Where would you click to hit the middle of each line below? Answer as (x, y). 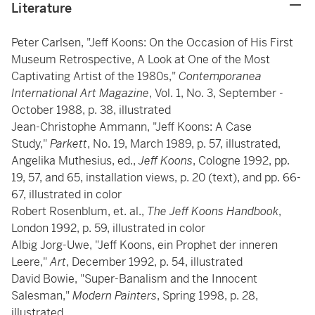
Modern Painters (115, 296)
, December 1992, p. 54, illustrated (156, 262)
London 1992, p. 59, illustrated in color (110, 228)
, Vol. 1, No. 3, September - (216, 93)
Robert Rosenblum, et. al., (79, 211)
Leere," (31, 262)
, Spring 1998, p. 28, (207, 296)
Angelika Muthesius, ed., (75, 161)
